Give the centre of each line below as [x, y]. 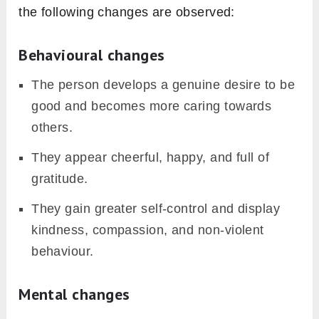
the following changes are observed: [127, 12]
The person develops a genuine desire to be [163, 85]
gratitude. [60, 179]
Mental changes [74, 294]
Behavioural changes [92, 55]
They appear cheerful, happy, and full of [151, 158]
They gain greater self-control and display [156, 209]
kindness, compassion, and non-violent [148, 230]
